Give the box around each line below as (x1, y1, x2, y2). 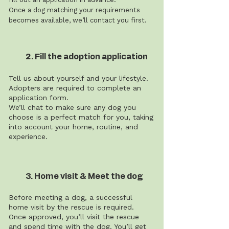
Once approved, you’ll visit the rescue (9, 213, 139, 221)
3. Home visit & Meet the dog (26, 172, 143, 180)
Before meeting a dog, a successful (9, 193, 132, 201)
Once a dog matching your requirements (9, 6, 140, 14)
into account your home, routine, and (9, 123, 138, 131)
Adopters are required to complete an (9, 84, 141, 92)
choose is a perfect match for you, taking (9, 113, 153, 121)
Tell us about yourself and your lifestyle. (9, 74, 148, 82)
